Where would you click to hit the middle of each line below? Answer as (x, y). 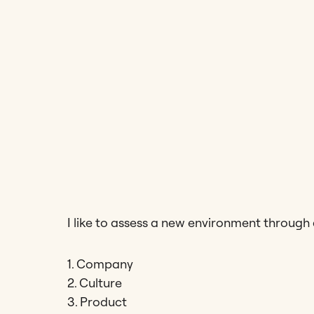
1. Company (100, 264)
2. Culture (95, 282)
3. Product (97, 301)
